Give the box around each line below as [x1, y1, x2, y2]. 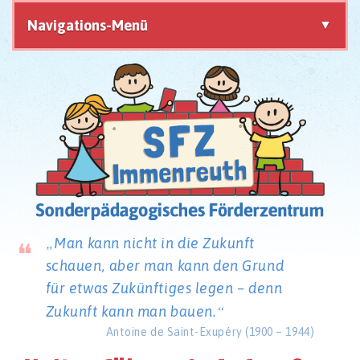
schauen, [45, 257, 109, 275]
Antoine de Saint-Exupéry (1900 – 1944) [105, 325, 315, 339]
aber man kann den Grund [108, 257, 284, 275]
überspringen [11, 70, 88, 84]
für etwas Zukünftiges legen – [45, 280, 248, 297]
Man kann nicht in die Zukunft [54, 235, 256, 252]
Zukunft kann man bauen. [45, 303, 217, 321]
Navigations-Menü [27, 17, 148, 34]
